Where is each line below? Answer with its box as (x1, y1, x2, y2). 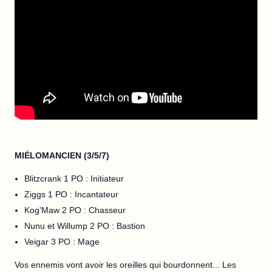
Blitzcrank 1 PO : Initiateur (24, 174, 124, 183)
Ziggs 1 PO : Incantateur (24, 189, 118, 199)
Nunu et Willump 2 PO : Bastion (24, 221, 145, 231)
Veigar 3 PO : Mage (24, 237, 100, 246)
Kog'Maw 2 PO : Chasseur (24, 205, 126, 215)
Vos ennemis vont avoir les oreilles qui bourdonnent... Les (15, 260, 236, 270)
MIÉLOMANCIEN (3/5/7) (15, 151, 109, 160)
